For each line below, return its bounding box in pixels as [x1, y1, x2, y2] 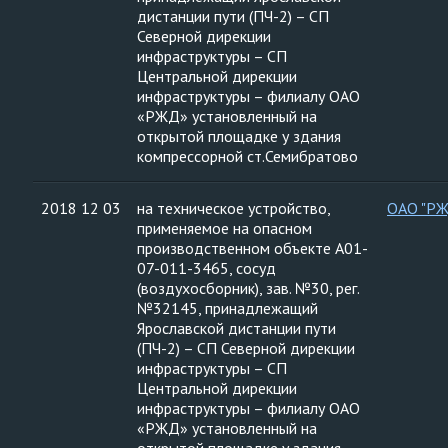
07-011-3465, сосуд [137, 258, 276, 278]
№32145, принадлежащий [137, 298, 318, 318]
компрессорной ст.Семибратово [137, 146, 358, 166]
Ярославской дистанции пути [137, 318, 336, 338]
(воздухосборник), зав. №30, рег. [137, 278, 360, 298]
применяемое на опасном [137, 218, 312, 238]
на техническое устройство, [137, 198, 331, 218]
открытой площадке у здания [137, 126, 341, 146]
